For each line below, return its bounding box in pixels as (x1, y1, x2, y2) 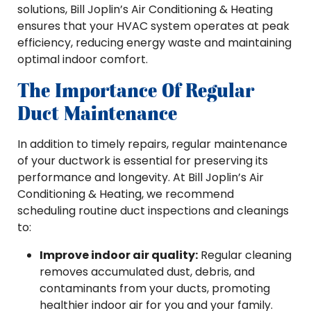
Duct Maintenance (17, 101, 177, 125)
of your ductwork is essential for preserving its (17, 153, 268, 169)
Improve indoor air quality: (40, 247, 198, 263)
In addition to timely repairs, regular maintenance (17, 136, 287, 152)
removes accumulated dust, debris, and (40, 264, 255, 280)
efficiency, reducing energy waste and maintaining (17, 35, 292, 51)
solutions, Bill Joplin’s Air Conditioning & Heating (17, 1, 273, 17)
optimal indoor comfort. (17, 51, 148, 67)
